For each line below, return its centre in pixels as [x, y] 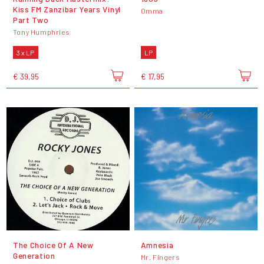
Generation [34, 256]
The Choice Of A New [53, 245]
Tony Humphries [41, 32]
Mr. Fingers [160, 257]
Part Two [31, 20]
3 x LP [26, 53]
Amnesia [157, 245]
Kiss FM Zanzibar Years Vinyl [67, 9]
